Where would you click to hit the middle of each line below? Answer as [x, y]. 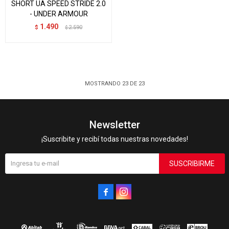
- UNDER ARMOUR [59, 14]
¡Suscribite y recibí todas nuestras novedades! [114, 139]
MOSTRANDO [103, 83]
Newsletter [114, 124]
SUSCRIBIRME [192, 163]
